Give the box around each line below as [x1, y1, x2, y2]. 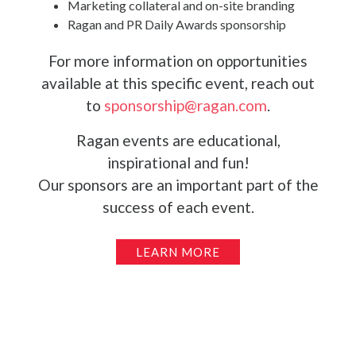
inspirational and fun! [106, 153, 250, 172]
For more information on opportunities [48, 51, 308, 70]
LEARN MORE [136, 244, 220, 259]
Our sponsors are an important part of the [37, 175, 319, 194]
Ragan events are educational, [75, 130, 281, 149]
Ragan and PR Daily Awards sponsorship [68, 16, 286, 32]
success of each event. [102, 197, 254, 216]
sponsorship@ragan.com [104, 95, 267, 114]
